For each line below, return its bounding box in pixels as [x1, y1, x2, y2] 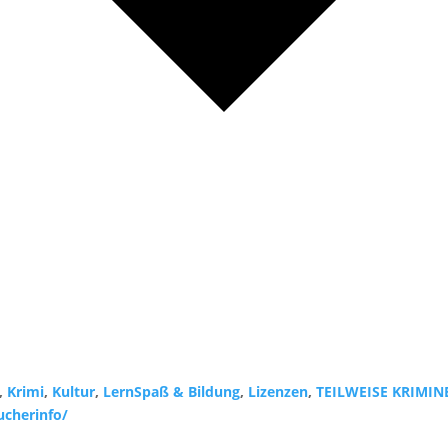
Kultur [52, 382, 95, 402]
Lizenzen [248, 382, 308, 402]
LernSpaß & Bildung [103, 382, 240, 402]
